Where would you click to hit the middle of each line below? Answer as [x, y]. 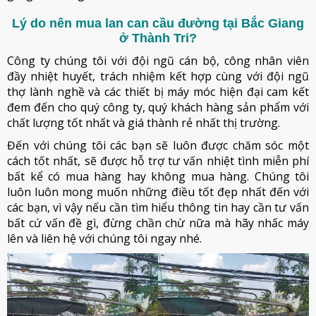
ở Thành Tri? [158, 38]
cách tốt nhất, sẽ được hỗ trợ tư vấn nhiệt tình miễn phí [158, 161]
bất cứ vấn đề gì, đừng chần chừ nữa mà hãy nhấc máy [158, 223]
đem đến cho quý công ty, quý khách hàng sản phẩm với [158, 107]
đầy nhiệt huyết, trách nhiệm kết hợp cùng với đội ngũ [158, 76]
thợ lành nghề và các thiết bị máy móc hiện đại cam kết [158, 92]
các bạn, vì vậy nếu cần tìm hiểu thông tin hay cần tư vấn [158, 207]
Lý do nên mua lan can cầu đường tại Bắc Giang [158, 23]
